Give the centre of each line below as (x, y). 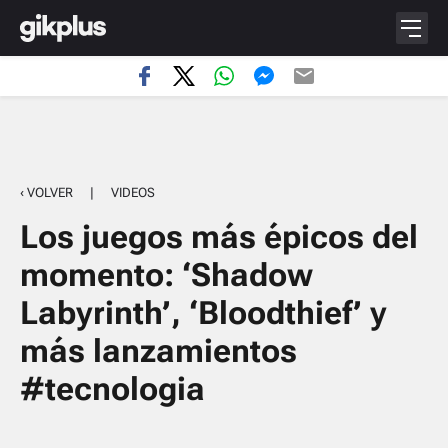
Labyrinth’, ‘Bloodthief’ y (203, 313)
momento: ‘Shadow (166, 275)
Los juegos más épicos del (219, 237)
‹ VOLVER (46, 192)
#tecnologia (112, 389)
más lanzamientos (158, 351)
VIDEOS (133, 192)
